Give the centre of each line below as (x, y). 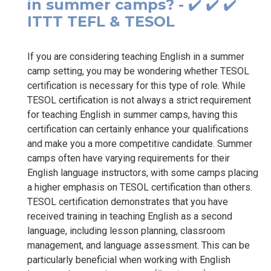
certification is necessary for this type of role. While (136, 85)
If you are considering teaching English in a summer (136, 56)
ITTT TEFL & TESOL (101, 21)
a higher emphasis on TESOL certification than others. (140, 187)
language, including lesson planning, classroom (126, 230)
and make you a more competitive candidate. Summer (140, 143)
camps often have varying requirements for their (129, 158)
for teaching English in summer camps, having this (132, 114)
